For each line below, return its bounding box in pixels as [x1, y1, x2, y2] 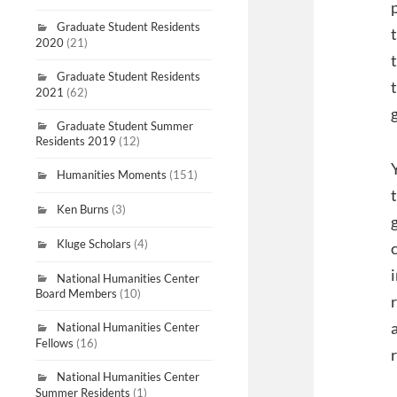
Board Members [35, 286, 117, 301]
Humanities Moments [57, 167, 167, 183]
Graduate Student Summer [57, 118, 193, 133]
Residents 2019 [35, 134, 116, 149]
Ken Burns [57, 202, 109, 217]
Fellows [35, 336, 74, 351]
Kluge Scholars [57, 236, 131, 251]
